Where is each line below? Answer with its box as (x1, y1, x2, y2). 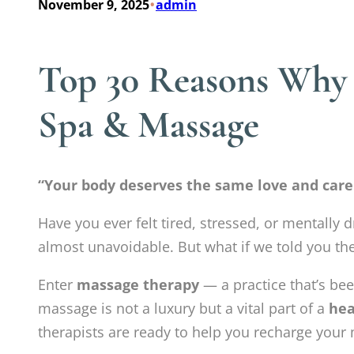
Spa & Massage (38, 102, 259, 149)
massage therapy (77, 275, 199, 295)
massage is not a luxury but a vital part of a (38, 299, 329, 318)
